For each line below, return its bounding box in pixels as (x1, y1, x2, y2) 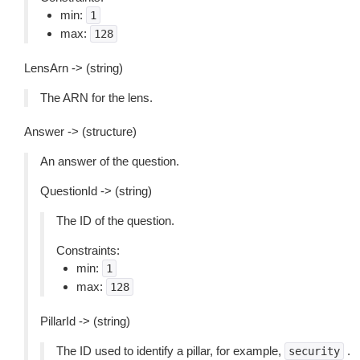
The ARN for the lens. (40, 91, 153, 104)
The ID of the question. (56, 214, 174, 227)
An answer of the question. (40, 154, 179, 168)
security (288, 345, 340, 358)
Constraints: (56, 243, 120, 257)
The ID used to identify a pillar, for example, (56, 344, 284, 358)
